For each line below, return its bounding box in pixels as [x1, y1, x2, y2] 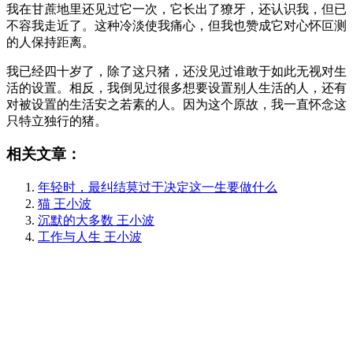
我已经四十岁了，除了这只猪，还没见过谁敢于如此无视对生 [6, 64, 347, 78]
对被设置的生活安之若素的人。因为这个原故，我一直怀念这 [6, 97, 347, 111]
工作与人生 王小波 [38, 230, 142, 244]
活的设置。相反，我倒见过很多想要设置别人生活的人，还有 [6, 80, 347, 95]
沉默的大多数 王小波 [38, 214, 154, 228]
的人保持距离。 [6, 35, 95, 49]
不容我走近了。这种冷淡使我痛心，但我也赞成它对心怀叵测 [6, 18, 347, 32]
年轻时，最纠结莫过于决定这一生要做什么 [38, 180, 277, 195]
